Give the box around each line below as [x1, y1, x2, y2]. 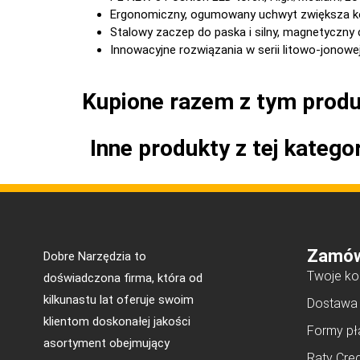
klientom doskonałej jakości [43, 313, 190, 329]
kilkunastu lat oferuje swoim [43, 292, 194, 307]
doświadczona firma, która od [43, 270, 202, 285]
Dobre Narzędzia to [43, 248, 146, 264]
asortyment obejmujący [43, 335, 170, 350]
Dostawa [306, 295, 358, 311]
